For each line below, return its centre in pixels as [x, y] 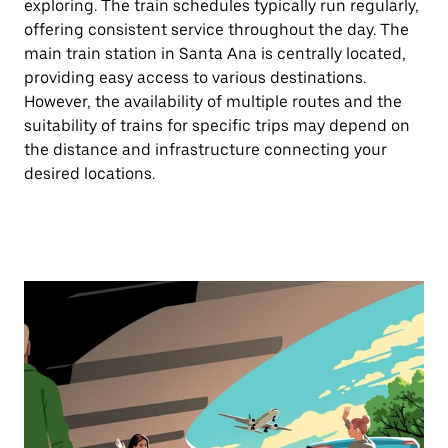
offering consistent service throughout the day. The [216, 29]
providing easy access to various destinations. [195, 77]
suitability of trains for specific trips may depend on [217, 125]
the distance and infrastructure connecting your [205, 149]
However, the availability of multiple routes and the [213, 101]
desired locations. [89, 173]
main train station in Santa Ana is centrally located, [215, 53]
